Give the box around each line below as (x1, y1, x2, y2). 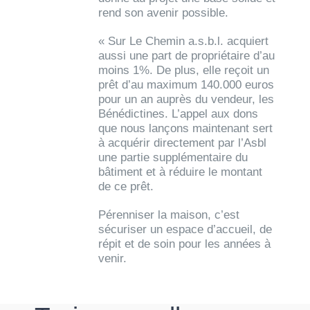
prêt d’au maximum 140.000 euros (98, 78, 275, 92)
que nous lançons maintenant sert (98, 122, 273, 136)
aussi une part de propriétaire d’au (98, 49, 275, 63)
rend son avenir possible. (98, 6, 229, 20)
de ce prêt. (98, 180, 154, 194)
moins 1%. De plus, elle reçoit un (98, 64, 270, 77)
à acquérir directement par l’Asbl (98, 136, 267, 150)
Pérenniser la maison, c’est (98, 208, 240, 222)
